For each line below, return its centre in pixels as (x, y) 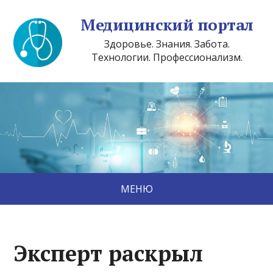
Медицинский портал (167, 24)
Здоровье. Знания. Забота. (167, 44)
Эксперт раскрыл (108, 253)
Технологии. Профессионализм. (167, 57)
